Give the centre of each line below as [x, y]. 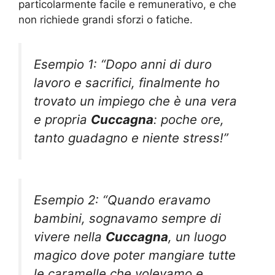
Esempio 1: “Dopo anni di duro [123, 64]
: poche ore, [189, 120]
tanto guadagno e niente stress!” [131, 138]
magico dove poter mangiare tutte [135, 255]
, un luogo [197, 236]
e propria [62, 120]
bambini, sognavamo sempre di [127, 218]
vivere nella [70, 236]
